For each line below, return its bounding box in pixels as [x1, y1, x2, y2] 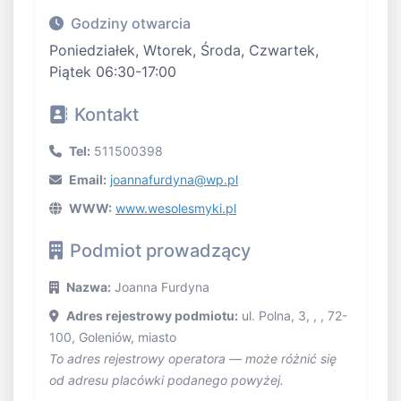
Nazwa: [66, 279, 111, 295]
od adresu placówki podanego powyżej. [49, 372, 284, 388]
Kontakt [74, 104, 139, 126]
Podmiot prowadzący [70, 240, 251, 262]
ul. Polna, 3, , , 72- [238, 308, 347, 324]
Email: [69, 172, 107, 188]
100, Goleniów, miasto [49, 329, 176, 346]
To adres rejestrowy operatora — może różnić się [49, 351, 337, 367]
